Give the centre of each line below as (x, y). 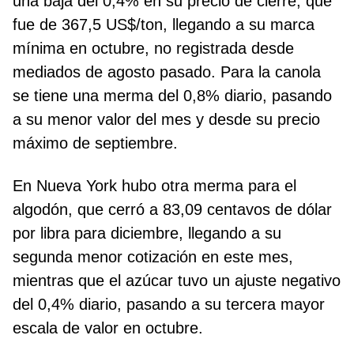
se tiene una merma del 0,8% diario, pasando (172, 95)
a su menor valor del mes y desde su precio (166, 119)
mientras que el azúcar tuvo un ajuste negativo (177, 280)
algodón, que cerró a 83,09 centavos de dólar (172, 209)
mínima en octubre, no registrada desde (153, 48)
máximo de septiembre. (95, 143)
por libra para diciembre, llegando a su (147, 233)
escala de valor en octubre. (108, 328)
